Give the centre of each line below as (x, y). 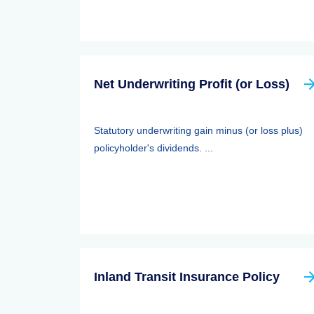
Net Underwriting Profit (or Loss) (192, 84)
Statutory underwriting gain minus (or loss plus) (198, 130)
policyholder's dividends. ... (153, 148)
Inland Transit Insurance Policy (187, 277)
